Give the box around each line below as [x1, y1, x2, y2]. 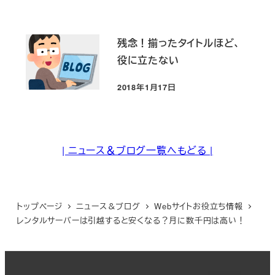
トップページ [17, 200, 63, 212]
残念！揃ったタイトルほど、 [117, 35, 241, 50]
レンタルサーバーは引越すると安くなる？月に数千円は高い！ [17, 214, 246, 227]
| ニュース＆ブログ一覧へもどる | [62, 142, 213, 157]
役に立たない [117, 52, 179, 67]
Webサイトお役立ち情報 [154, 200, 243, 212]
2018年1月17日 [117, 82, 176, 93]
